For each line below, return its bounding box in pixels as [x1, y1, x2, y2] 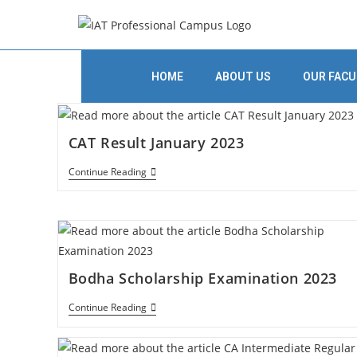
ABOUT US [214, 70, 271, 83]
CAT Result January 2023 [68, 132, 245, 152]
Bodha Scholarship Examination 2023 [68, 269, 337, 288]
